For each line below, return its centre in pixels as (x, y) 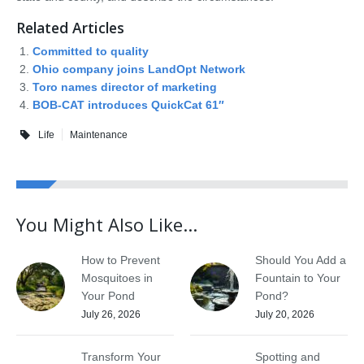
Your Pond (108, 296)
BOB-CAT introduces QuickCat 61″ (128, 105)
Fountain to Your (298, 278)
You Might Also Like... (107, 224)
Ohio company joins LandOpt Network (139, 69)
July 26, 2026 (111, 314)
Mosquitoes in (117, 278)
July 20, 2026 (285, 314)
